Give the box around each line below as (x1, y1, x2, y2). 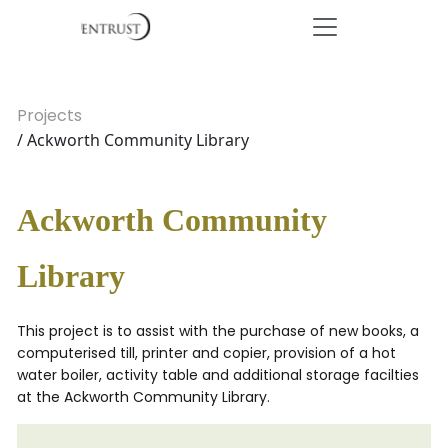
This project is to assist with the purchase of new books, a (17, 321, 419, 341)
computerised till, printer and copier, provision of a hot (17, 343, 396, 363)
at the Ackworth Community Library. (17, 387, 270, 407)
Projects (17, 104, 82, 127)
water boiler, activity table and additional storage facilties (17, 365, 419, 385)
